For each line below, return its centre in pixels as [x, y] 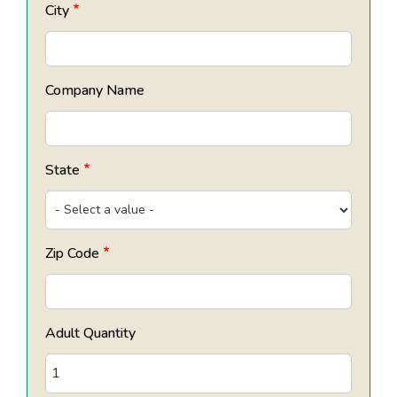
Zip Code [72, 253]
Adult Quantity [90, 333]
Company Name [95, 90]
